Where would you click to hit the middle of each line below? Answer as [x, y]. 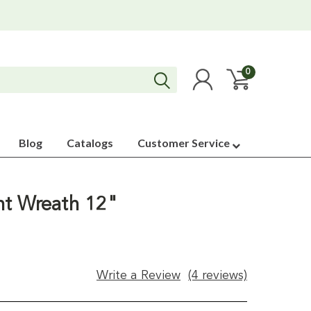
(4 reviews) [218, 276]
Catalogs [90, 143]
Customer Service [185, 143]
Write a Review [139, 276]
